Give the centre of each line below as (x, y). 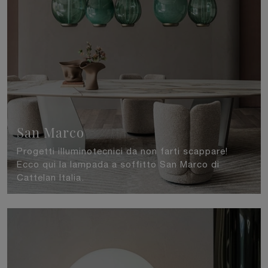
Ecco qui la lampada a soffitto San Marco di (118, 165)
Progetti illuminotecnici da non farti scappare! (122, 151)
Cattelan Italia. (51, 178)
